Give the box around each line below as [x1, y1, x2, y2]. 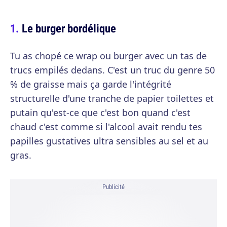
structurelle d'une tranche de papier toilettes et [10, 92, 214, 104]
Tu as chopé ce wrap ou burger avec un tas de [10, 50, 207, 62]
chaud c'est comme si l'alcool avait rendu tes [10, 121, 202, 133]
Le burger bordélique [22, 20, 116, 36]
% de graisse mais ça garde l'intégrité [10, 78, 171, 90]
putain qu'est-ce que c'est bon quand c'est [10, 106, 191, 119]
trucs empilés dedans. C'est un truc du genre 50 [10, 64, 215, 76]
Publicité [102, 182, 125, 191]
